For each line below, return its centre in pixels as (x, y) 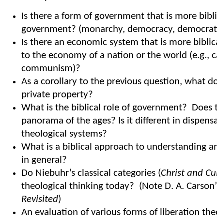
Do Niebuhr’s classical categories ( (91, 173)
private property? (57, 95)
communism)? (51, 69)
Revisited (39, 200)
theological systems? (64, 134)
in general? (44, 160)
